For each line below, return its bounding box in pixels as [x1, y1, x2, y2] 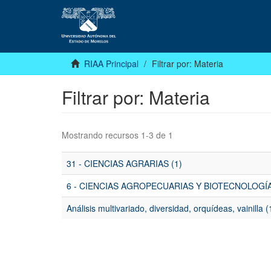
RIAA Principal [84, 57, 139, 70]
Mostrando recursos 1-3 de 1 [62, 129, 173, 142]
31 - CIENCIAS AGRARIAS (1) [67, 157, 182, 170]
